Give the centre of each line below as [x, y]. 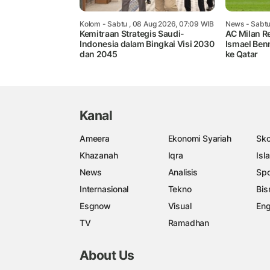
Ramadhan [188, 222]
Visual [180, 206]
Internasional [104, 189]
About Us [107, 256]
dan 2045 [99, 54]
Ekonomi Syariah [199, 138]
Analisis [183, 172]
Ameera [95, 138]
